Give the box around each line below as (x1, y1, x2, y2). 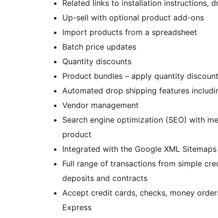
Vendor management (62, 100, 139, 110)
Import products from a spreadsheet (62, 27, 197, 37)
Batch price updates (62, 42, 136, 52)
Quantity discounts (62, 56, 131, 67)
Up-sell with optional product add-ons (62, 13, 204, 23)
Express (62, 202, 91, 213)
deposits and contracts (62, 173, 147, 183)
